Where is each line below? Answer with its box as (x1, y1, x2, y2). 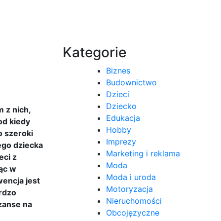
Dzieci (106, 89, 129, 99)
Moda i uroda (106, 172, 156, 182)
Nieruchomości (106, 195, 162, 206)
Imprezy (106, 136, 136, 147)
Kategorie (63, 43, 126, 61)
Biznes (106, 65, 130, 75)
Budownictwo (106, 77, 157, 87)
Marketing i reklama (106, 148, 180, 158)
